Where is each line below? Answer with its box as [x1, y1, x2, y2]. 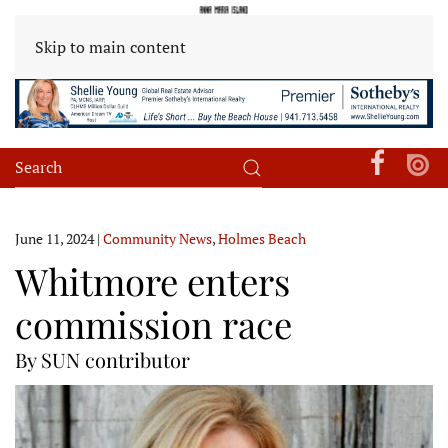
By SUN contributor [15, 345, 190, 373]
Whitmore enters [15, 255, 290, 305]
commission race [15, 298, 292, 348]
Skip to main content [35, 36, 186, 58]
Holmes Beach [218, 228, 306, 248]
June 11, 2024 [15, 228, 94, 248]
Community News [103, 228, 212, 248]
